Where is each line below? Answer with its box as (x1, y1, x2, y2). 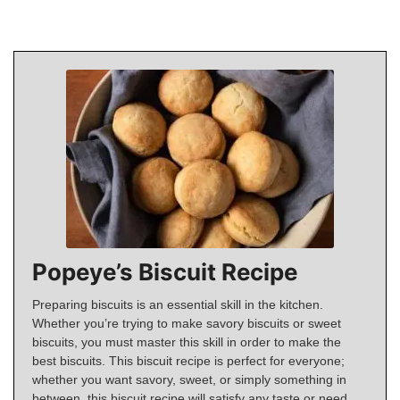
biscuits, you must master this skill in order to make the (32, 335, 341, 350)
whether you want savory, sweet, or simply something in (32, 372, 346, 387)
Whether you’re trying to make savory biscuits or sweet (32, 316, 341, 331)
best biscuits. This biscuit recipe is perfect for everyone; (32, 354, 345, 369)
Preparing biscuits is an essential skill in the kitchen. (32, 297, 323, 312)
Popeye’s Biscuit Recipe (32, 258, 297, 287)
